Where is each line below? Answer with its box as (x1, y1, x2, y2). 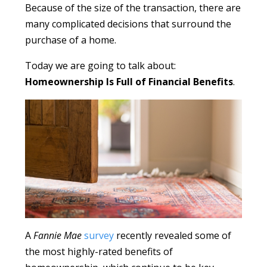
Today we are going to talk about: (25, 58, 176, 72)
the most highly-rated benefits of (25, 244, 173, 258)
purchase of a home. (25, 33, 117, 46)
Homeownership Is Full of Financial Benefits (25, 74, 234, 88)
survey (84, 228, 114, 242)
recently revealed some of (114, 228, 232, 242)
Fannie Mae (33, 228, 82, 242)
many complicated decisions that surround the (25, 17, 232, 30)
